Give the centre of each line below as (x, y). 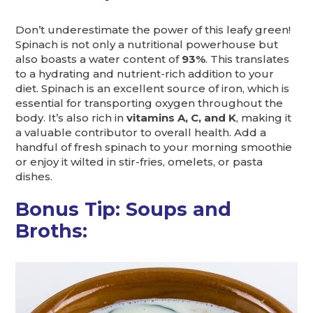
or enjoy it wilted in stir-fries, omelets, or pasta (139, 161)
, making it (264, 117)
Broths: (52, 231)
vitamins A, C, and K (182, 117)
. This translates (248, 59)
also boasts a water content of (99, 59)
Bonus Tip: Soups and (124, 209)
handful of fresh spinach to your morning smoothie (154, 147)
